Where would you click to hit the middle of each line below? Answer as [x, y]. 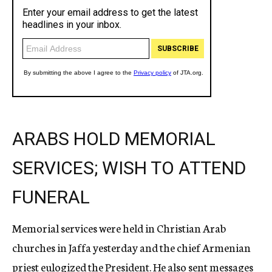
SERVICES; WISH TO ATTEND [129, 168]
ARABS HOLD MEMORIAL [114, 139]
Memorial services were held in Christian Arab [119, 228]
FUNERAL [51, 197]
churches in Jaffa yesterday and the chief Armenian [131, 247]
